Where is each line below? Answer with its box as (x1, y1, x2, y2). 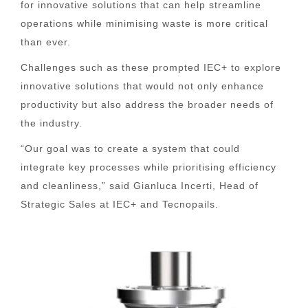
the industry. (21, 118, 82, 129)
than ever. (21, 36, 71, 47)
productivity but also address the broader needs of (21, 99, 274, 110)
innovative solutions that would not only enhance (21, 80, 264, 91)
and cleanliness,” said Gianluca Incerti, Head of (21, 180, 258, 191)
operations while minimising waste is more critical (21, 18, 268, 29)
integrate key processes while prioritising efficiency (21, 162, 276, 173)
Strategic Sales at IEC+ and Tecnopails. (21, 199, 219, 210)
